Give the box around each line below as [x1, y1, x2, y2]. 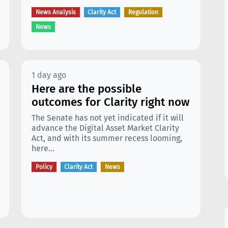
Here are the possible [32, 82, 141, 96]
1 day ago [32, 70, 66, 80]
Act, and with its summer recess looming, [32, 133, 182, 143]
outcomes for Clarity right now [32, 95, 189, 109]
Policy [35, 163, 52, 171]
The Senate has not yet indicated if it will [32, 113, 184, 123]
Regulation [128, 9, 158, 16]
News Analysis [35, 9, 76, 16]
